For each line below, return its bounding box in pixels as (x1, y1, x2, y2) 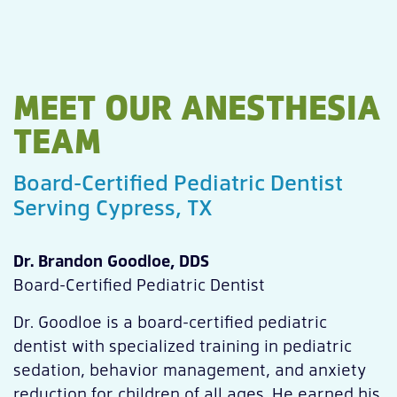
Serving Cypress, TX (13, 192, 213, 222)
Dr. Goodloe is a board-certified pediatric (13, 309, 327, 332)
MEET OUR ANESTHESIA (13, 82, 381, 130)
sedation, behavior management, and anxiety (13, 357, 366, 380)
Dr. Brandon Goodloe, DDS (13, 249, 209, 272)
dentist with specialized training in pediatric (13, 333, 352, 356)
